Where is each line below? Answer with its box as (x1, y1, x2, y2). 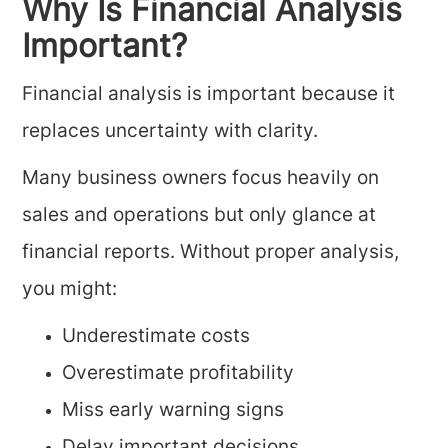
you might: (22, 281, 118, 300)
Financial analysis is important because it (22, 86, 396, 105)
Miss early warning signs (62, 402, 285, 421)
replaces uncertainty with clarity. (22, 123, 319, 142)
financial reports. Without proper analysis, (22, 244, 400, 263)
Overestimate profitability (62, 365, 295, 384)
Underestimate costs (62, 328, 251, 347)
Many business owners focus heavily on (22, 170, 380, 189)
